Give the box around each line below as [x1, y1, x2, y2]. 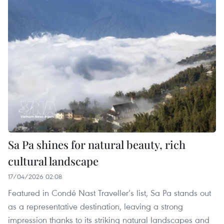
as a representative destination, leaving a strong [8, 200, 183, 212]
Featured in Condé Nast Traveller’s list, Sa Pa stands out [8, 187, 211, 199]
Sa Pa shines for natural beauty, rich [8, 137, 185, 152]
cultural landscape [8, 153, 98, 169]
